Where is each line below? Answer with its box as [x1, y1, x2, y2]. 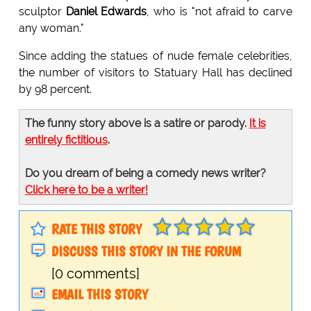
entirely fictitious [24, 133, 108, 147]
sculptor [18, 5, 66, 19]
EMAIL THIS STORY [51, 286, 148, 303]
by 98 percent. [18, 83, 92, 96]
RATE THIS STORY [51, 221, 142, 238]
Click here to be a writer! [24, 183, 148, 197]
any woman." [18, 22, 84, 35]
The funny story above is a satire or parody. [24, 117, 249, 131]
